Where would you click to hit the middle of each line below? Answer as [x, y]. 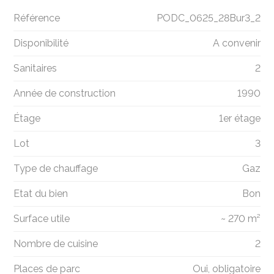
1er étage [239, 118]
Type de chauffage [56, 168]
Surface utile [42, 218]
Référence [37, 18]
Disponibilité [41, 43]
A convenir [236, 43]
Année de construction [65, 93]
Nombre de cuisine [56, 243]
